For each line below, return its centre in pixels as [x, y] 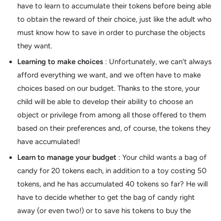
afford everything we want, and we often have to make [109, 75]
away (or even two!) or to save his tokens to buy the [104, 211]
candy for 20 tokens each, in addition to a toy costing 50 [112, 171]
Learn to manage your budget [67, 158]
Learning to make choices [60, 62]
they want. [35, 46]
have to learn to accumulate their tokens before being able [114, 6]
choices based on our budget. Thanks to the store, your [109, 89]
